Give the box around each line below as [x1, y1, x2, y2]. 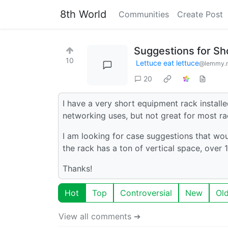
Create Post [177, 9, 223, 19]
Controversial [120, 187, 172, 198]
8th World [60, 8, 106, 20]
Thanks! [63, 163, 92, 174]
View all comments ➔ [59, 211, 140, 221]
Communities [119, 9, 169, 19]
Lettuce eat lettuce [136, 59, 199, 67]
